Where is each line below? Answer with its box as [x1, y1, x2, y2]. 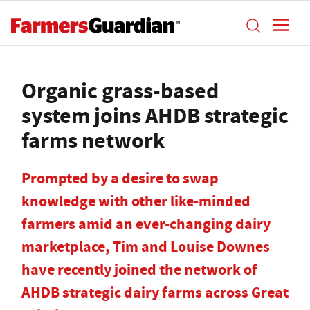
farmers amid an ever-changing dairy [21, 214, 271, 234]
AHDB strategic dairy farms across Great [21, 282, 289, 302]
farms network [21, 125, 165, 156]
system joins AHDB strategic [21, 100, 289, 131]
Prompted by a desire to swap [21, 168, 219, 188]
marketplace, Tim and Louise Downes [21, 237, 270, 257]
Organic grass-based [21, 75, 219, 106]
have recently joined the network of [21, 259, 257, 280]
